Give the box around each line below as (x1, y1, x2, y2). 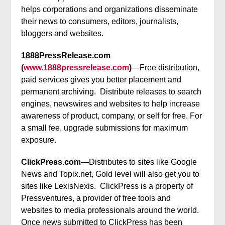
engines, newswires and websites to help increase (21, 99, 200, 108)
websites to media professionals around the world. (21, 206, 201, 214)
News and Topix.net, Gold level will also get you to (21, 170, 200, 178)
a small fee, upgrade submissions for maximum (21, 124, 188, 132)
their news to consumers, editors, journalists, (21, 17, 179, 26)
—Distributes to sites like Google (81, 158, 197, 166)
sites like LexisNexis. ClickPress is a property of (21, 182, 193, 190)
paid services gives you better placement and (21, 75, 182, 84)
